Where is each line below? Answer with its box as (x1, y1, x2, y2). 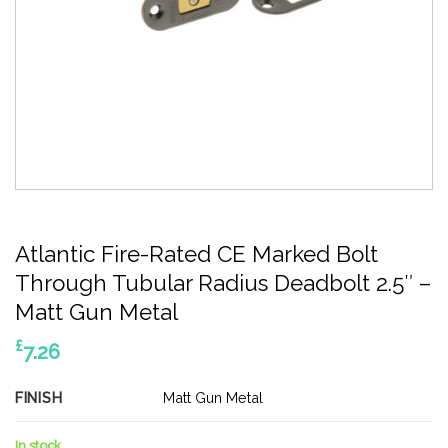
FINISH (15, 389, 63, 406)
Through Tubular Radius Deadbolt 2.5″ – (15, 270, 431, 296)
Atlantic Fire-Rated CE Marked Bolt (15, 241, 378, 267)
